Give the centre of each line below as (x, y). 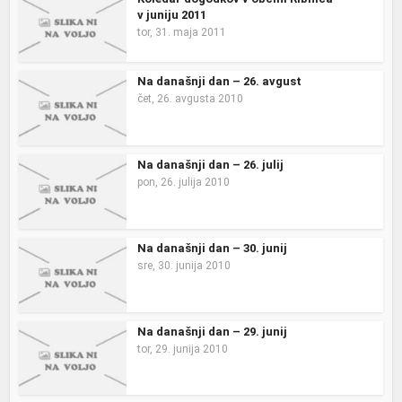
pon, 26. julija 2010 (184, 183)
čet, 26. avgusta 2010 (191, 99)
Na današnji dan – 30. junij (213, 248)
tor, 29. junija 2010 (183, 349)
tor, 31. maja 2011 (182, 32)
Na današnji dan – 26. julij (211, 165)
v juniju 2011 (172, 14)
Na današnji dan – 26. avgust (220, 82)
